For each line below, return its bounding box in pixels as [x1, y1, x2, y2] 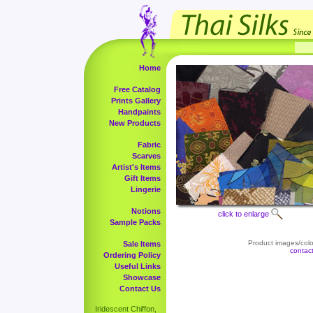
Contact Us [119, 284, 161, 293]
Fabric [138, 140, 161, 149]
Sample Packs [110, 218, 161, 226]
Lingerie [131, 185, 161, 194]
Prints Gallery [111, 96, 161, 105]
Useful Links [115, 262, 161, 270]
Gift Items [124, 174, 161, 182]
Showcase [123, 273, 161, 282]
